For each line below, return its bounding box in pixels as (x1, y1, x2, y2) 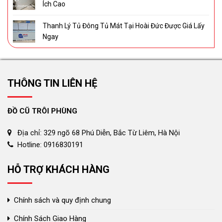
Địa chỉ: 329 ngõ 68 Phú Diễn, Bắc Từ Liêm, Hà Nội (17, 128, 180, 137)
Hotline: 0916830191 (17, 140, 83, 149)
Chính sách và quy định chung (14, 196, 111, 205)
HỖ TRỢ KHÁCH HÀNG (7, 164, 110, 176)
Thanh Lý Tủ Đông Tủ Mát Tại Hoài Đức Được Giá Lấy (43, 22, 205, 30)
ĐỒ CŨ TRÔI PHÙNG (7, 107, 77, 116)
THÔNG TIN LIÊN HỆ (7, 77, 97, 90)
